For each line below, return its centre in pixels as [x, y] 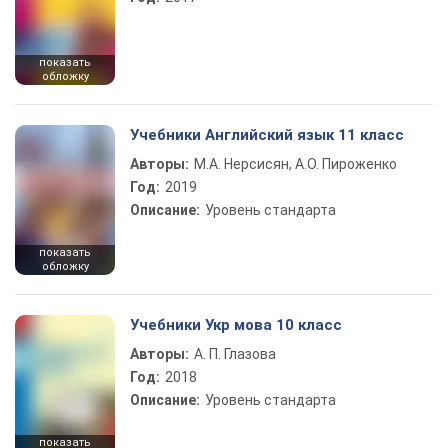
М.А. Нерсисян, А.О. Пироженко [295, 164]
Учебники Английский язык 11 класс [267, 135]
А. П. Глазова [235, 354]
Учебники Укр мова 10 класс [236, 325]
